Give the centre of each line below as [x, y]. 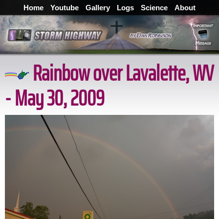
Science [154, 8]
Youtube [65, 8]
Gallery [98, 8]
